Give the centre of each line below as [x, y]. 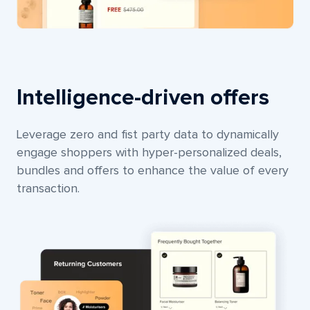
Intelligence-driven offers [143, 98]
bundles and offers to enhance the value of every [153, 171]
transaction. [48, 189]
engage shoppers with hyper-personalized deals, [149, 153]
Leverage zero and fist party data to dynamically [148, 135]
